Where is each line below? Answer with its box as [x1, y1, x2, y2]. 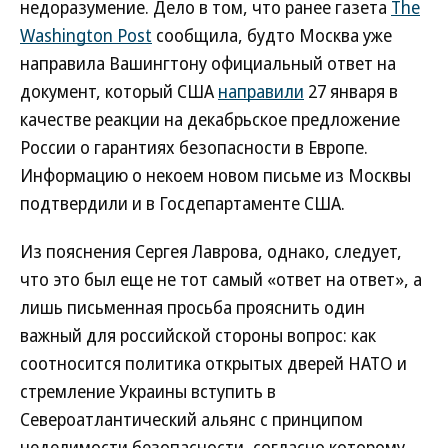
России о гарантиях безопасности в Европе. [20, 135, 368, 159]
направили [218, 79, 304, 103]
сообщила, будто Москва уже [152, 23, 392, 47]
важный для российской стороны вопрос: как [20, 323, 376, 347]
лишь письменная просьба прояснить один [20, 295, 365, 319]
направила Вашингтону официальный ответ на [20, 51, 396, 75]
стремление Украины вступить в [20, 379, 276, 403]
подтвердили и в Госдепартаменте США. [20, 191, 345, 215]
